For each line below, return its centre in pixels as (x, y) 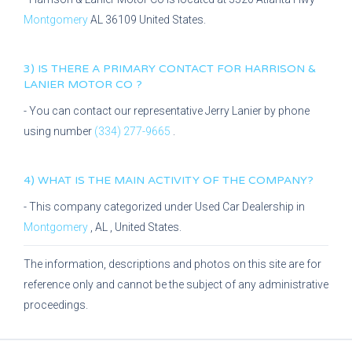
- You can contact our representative (114, 111)
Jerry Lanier (235, 111)
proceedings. (56, 305)
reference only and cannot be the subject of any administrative (176, 284)
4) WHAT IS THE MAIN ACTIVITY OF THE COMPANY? (169, 180)
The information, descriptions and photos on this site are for (172, 264)
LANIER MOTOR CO (80, 84)
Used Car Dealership (246, 207)
